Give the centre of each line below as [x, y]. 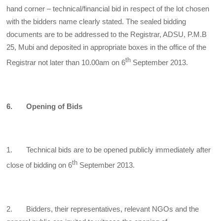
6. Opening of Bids [45, 107]
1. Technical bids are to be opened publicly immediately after [109, 150]
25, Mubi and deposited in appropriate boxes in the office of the [107, 47]
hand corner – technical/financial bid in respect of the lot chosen [108, 9]
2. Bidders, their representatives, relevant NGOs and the [103, 209]
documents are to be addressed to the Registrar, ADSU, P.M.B [107, 35]
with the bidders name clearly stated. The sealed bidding [96, 22]
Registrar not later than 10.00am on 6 [66, 63]
